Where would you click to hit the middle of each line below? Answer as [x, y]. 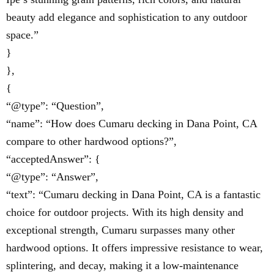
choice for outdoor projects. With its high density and [125, 212]
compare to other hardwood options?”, [91, 141]
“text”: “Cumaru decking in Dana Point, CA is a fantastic [133, 194]
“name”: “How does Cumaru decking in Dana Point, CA [131, 124]
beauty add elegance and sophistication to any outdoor [127, 17]
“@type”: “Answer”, [52, 177]
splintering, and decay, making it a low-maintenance [122, 265]
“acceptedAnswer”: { [53, 159]
